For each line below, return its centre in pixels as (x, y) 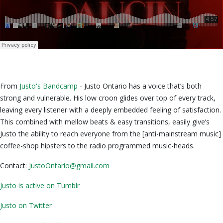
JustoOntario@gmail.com (69, 166)
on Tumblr (63, 185)
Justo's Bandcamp (50, 86)
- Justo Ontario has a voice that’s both (141, 86)
